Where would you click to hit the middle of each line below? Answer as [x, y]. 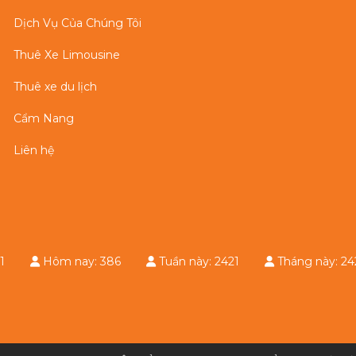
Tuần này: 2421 [210, 262]
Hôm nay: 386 [93, 262]
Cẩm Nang [44, 119]
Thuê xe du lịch [56, 87]
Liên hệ [34, 151]
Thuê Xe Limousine [67, 55]
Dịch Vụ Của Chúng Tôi [78, 23]
